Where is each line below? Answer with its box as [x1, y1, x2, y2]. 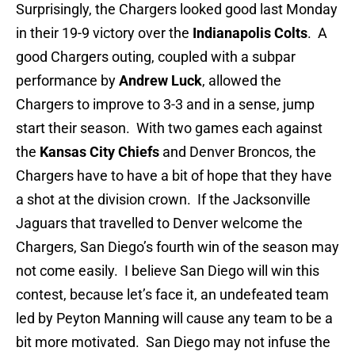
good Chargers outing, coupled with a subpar [16, 48, 296, 66]
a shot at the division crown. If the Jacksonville [16, 191, 311, 208]
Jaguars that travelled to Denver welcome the [16, 215, 303, 232]
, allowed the [202, 72, 281, 90]
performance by [16, 72, 119, 90]
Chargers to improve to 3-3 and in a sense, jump [16, 96, 315, 113]
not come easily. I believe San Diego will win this [16, 262, 319, 280]
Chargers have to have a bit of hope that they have [16, 167, 332, 185]
